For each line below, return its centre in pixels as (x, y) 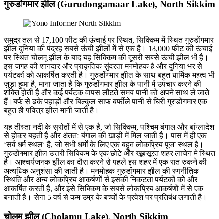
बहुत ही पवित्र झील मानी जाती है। (52, 110)
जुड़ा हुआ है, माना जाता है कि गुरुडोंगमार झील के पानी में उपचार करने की (103, 84)
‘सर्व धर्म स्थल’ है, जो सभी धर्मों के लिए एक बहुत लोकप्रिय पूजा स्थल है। (104, 145)
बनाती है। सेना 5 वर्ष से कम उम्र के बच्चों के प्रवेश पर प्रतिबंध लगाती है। (106, 197)
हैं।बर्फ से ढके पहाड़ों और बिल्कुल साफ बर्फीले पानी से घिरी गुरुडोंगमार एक (106, 102)
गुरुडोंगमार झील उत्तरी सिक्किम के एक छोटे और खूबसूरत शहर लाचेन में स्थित (109, 153)
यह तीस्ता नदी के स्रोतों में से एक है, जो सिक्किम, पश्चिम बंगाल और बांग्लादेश (109, 127)
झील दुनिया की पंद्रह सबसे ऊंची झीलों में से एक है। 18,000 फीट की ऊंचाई (108, 49)
